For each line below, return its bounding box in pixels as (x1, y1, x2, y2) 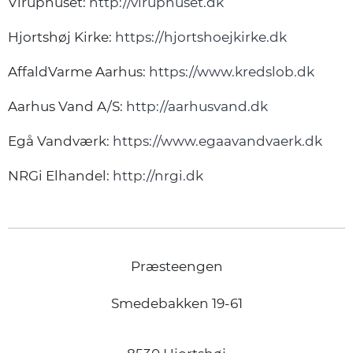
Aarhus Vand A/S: (8, 98, 126, 115)
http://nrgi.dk (113, 168, 203, 184)
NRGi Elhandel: (8, 168, 113, 184)
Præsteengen (130, 258, 223, 275)
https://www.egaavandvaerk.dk (113, 133, 322, 150)
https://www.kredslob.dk (149, 64, 314, 80)
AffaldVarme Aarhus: (8, 64, 149, 80)
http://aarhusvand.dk (126, 98, 268, 115)
